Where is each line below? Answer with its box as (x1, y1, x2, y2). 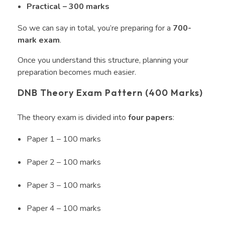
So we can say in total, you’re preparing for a (18, 22, 173, 34)
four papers (128, 111, 173, 123)
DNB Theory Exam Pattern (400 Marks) (18, 86, 205, 98)
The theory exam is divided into (18, 111, 128, 123)
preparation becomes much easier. (18, 66, 138, 78)
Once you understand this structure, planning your (18, 54, 188, 66)
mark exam (18, 34, 60, 46)
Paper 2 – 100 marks (26, 156, 103, 168)
